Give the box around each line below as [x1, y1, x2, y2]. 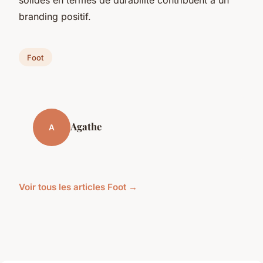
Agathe [70, 120, 102, 133]
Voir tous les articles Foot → [19, 181, 137, 193]
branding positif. [19, 10, 91, 22]
